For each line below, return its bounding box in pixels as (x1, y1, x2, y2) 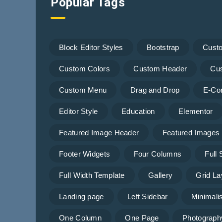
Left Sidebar (127, 192, 168, 201)
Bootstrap (147, 43, 179, 52)
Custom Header (133, 64, 187, 73)
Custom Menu (59, 85, 107, 94)
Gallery (148, 170, 173, 179)
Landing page (59, 192, 104, 201)
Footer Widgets (59, 149, 111, 158)
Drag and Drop (130, 85, 180, 94)
